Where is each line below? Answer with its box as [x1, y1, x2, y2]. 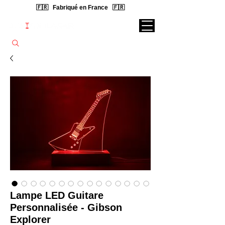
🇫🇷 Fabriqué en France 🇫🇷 [36, 4, 125, 11]
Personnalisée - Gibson [10, 201, 122, 213]
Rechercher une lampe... [21, 39, 88, 47]
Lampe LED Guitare [10, 189, 103, 201]
